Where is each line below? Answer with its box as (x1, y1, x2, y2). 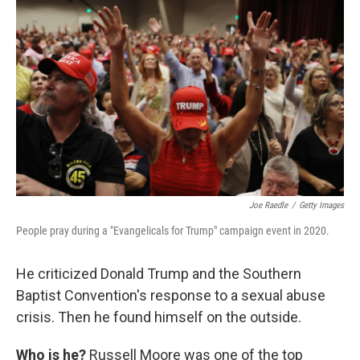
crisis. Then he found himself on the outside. (16, 309, 301, 326)
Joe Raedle (249, 200, 288, 211)
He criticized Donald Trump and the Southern (16, 265, 301, 283)
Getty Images (299, 200, 344, 211)
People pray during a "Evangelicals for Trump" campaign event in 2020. (16, 224, 329, 238)
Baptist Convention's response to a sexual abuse (16, 287, 325, 305)
